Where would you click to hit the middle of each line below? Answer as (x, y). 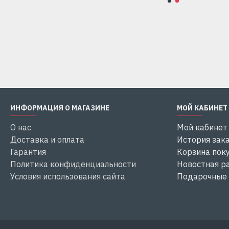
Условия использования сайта (68, 176)
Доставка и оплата (47, 140)
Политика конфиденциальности (73, 164)
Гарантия (28, 152)
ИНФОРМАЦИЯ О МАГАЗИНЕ (60, 108)
